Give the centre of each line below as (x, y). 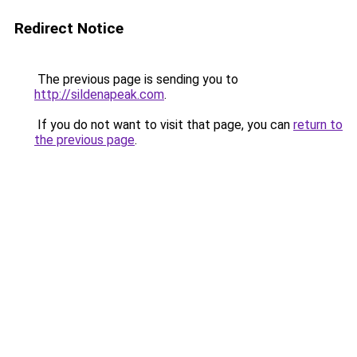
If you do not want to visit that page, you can (164, 125)
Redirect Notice (69, 28)
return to (318, 125)
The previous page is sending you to (136, 79)
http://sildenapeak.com (99, 94)
